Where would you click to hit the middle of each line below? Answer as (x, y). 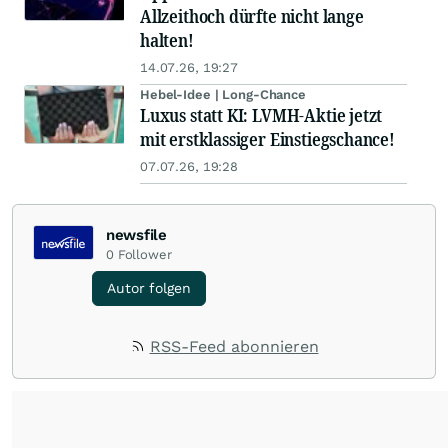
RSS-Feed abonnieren (234, 347)
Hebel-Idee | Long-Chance (223, 95)
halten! (167, 40)
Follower (144, 255)
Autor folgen (149, 288)
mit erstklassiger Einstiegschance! (267, 139)
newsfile (136, 235)
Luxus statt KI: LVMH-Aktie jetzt (261, 115)
